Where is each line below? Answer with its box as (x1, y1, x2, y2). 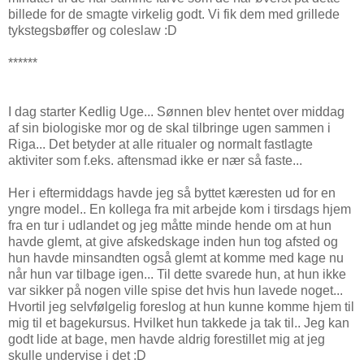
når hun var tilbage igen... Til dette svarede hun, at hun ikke (8, 266, 346, 281)
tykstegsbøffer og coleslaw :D (8, 23, 177, 37)
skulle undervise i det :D (8, 348, 146, 362)
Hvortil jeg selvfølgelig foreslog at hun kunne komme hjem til (8, 299, 354, 314)
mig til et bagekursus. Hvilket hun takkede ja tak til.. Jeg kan (8, 315, 349, 330)
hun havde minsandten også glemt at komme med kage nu (8, 250, 344, 265)
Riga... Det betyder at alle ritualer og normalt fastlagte (8, 136, 313, 151)
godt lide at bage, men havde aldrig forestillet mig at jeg (8, 331, 325, 346)
